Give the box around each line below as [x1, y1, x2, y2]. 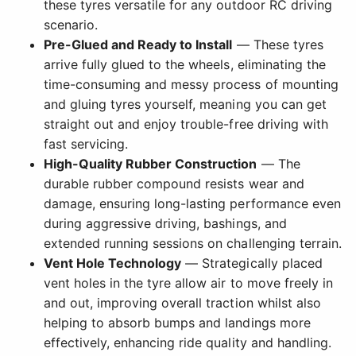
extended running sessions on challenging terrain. [44, 235, 342, 252]
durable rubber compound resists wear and [44, 176, 304, 192]
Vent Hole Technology [44, 255, 182, 272]
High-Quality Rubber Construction [44, 156, 257, 172]
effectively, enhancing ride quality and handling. [44, 335, 331, 351]
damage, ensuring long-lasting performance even [44, 195, 341, 212]
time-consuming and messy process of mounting [44, 76, 339, 93]
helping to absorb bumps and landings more [44, 315, 311, 331]
